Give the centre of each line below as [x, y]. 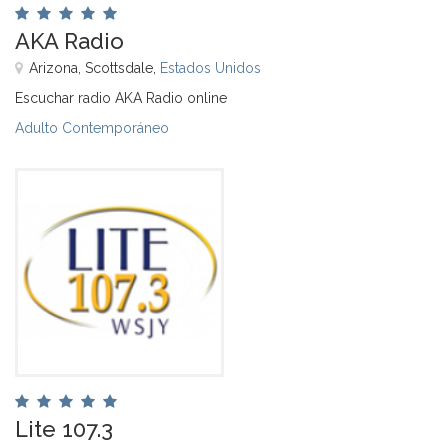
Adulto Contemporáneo [92, 127]
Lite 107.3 [64, 428]
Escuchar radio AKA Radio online [121, 97]
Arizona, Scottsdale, [94, 67]
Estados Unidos [210, 67]
